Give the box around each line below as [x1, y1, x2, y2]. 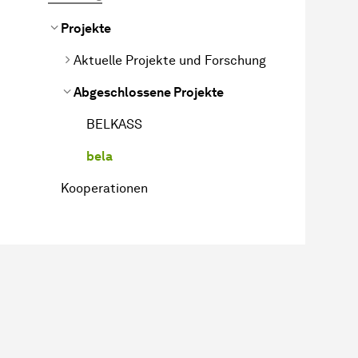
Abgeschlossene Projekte [74, 84, 224, 100]
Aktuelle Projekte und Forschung [74, 52, 266, 68]
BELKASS [86, 116, 142, 132]
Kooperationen [61, 180, 148, 196]
